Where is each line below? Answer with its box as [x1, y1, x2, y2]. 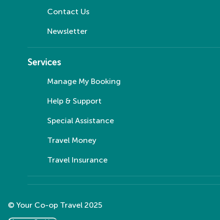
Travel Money [47, 135, 96, 145]
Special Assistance [47, 115, 114, 125]
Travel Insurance [47, 155, 108, 165]
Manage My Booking [47, 76, 121, 86]
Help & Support [47, 96, 102, 106]
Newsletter [47, 26, 87, 36]
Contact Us [47, 6, 89, 16]
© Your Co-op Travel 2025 [8, 200, 102, 210]
